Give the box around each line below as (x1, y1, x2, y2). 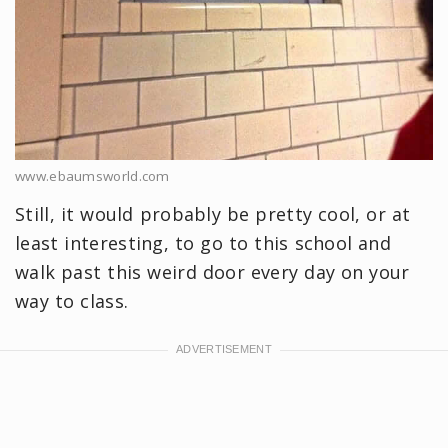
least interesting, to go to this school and (15, 230, 392, 255)
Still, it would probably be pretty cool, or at (15, 201, 411, 226)
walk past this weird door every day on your (15, 259, 410, 284)
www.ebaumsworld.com (15, 166, 170, 185)
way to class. (15, 288, 135, 313)
